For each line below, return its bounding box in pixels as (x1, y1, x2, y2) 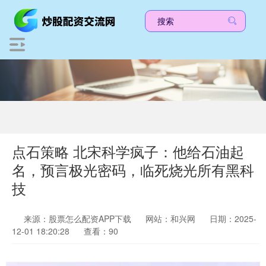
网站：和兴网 (145, 213, 195, 224)
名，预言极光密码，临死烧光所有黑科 (12, 160, 254, 180)
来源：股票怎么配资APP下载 (24, 213, 134, 224)
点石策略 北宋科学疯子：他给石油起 (12, 141, 244, 161)
